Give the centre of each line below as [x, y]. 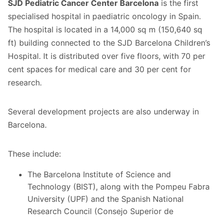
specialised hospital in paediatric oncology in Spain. [104, 16]
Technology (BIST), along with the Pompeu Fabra [119, 186]
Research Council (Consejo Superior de [100, 211]
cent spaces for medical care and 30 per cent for [99, 69]
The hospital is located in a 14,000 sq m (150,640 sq [105, 29]
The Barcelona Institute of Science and [99, 174]
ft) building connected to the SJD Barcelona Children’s [109, 42]
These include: [34, 153]
